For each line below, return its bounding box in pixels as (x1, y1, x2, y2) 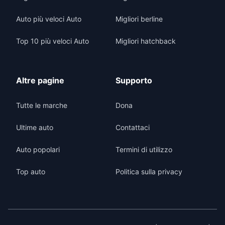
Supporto (116, 75, 152, 85)
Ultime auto (16, 123, 53, 132)
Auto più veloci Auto (16, 15, 81, 23)
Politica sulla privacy (116, 167, 182, 176)
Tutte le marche (16, 101, 67, 109)
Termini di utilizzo (116, 145, 172, 154)
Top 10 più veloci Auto (16, 37, 89, 45)
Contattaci (116, 123, 150, 132)
